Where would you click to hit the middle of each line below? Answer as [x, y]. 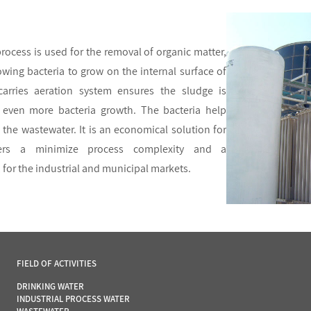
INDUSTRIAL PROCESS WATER [73, 299]
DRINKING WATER [50, 286]
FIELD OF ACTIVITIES [56, 263]
